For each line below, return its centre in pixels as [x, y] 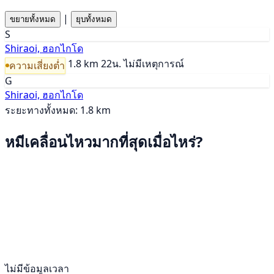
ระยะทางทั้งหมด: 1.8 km [58, 110]
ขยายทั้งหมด [33, 20]
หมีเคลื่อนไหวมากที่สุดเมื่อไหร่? [104, 141]
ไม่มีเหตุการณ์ [154, 64]
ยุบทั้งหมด [94, 20]
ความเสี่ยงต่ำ [37, 65]
